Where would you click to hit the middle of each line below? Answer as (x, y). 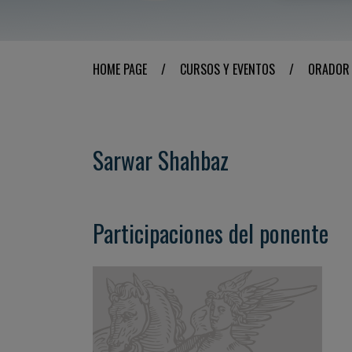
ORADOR (329, 69)
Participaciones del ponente (211, 233)
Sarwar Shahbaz (161, 160)
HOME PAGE (120, 69)
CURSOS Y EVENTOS (227, 69)
